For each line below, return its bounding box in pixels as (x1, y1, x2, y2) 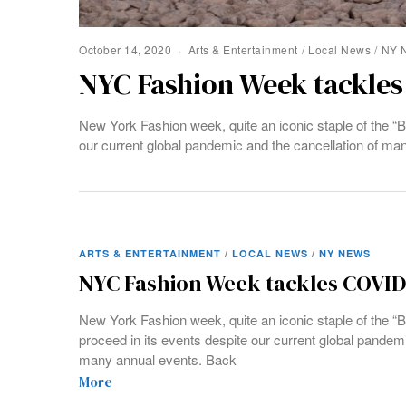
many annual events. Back (79, 350, 237, 370)
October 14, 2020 (79, 41, 171, 57)
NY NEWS (319, 246, 371, 261)
